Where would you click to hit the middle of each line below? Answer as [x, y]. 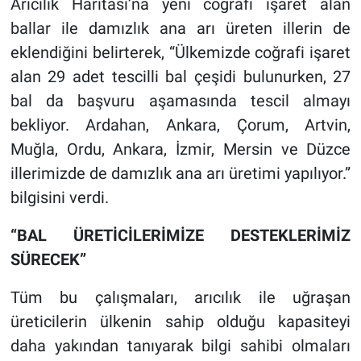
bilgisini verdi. [59, 197]
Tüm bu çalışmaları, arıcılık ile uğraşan [180, 297]
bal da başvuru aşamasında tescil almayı [180, 100]
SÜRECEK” [48, 259]
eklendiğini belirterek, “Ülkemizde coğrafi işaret [180, 52]
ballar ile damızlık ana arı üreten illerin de [180, 28]
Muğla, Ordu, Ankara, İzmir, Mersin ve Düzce [180, 149]
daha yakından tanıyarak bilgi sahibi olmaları [180, 345]
